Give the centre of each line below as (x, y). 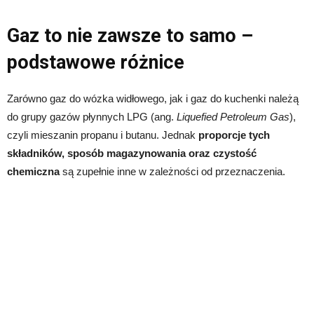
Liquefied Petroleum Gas (233, 117)
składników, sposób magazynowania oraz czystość (132, 153)
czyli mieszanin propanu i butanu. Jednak (103, 135)
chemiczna (33, 172)
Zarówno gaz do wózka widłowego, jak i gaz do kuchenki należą (153, 99)
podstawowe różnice (96, 63)
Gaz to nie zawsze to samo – (130, 36)
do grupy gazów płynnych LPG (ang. (92, 117)
